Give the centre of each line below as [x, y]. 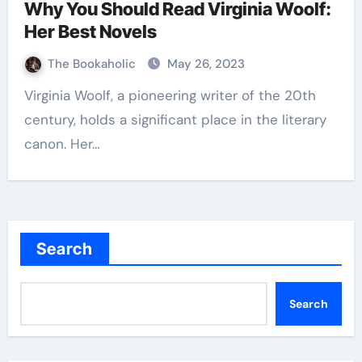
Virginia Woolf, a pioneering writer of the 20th [28, 95]
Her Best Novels [90, 32]
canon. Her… [62, 144]
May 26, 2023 [206, 64]
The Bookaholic [93, 64]
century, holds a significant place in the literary [175, 120]
